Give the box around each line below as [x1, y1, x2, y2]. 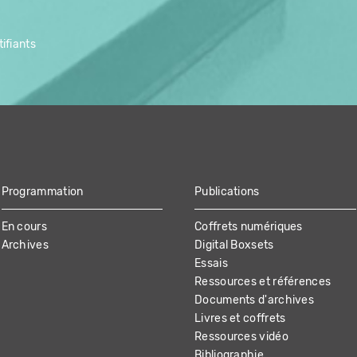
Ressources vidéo [194, 330, 288, 344]
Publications [194, 185, 260, 199]
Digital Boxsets [194, 238, 274, 253]
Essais [194, 257, 228, 271]
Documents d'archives [194, 293, 314, 308]
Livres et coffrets [194, 312, 286, 326]
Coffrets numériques [194, 220, 303, 234]
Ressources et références [194, 275, 331, 289]
